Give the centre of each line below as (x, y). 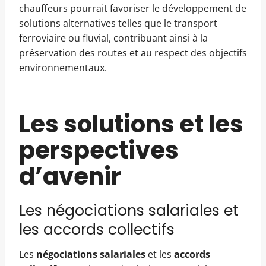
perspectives (99, 150)
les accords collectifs (97, 229)
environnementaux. (63, 68)
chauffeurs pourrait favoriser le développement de (133, 8)
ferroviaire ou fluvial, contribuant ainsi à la (113, 38)
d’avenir (70, 176)
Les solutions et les (131, 124)
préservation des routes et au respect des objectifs (133, 53)
